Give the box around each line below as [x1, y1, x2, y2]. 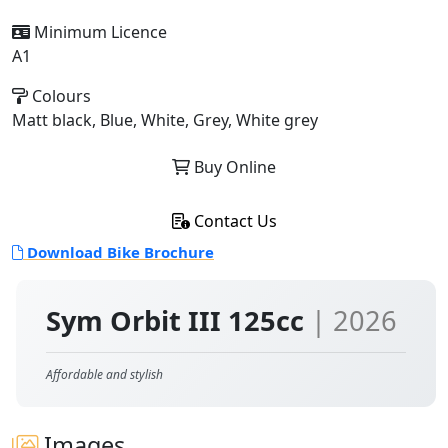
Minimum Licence [30, 21, 167, 43]
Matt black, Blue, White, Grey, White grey [12, 109, 318, 131]
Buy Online [190, 156, 276, 178]
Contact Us [189, 210, 277, 232]
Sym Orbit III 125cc [46, 302, 311, 339]
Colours [28, 85, 91, 107]
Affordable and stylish [46, 366, 163, 383]
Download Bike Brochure [23, 242, 214, 262]
